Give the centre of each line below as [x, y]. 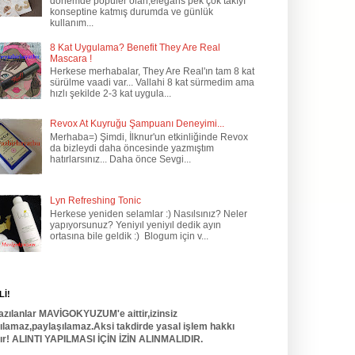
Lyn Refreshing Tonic [95, 201]
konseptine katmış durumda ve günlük [131, 11]
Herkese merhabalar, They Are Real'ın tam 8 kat [152, 72]
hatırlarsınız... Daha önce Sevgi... [120, 159]
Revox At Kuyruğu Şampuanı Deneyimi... [137, 124]
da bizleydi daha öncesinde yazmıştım [132, 148]
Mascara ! [71, 58]
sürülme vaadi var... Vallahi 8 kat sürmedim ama [152, 83]
